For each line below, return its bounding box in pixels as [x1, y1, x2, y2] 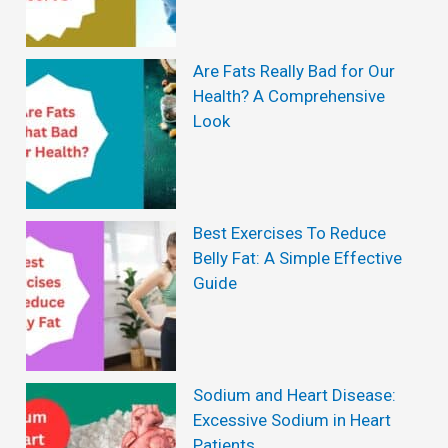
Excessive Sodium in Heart [193, 410, 392, 431]
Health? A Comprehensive [193, 86, 386, 107]
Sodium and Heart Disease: [193, 385, 397, 406]
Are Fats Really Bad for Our [193, 61, 396, 82]
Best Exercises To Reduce [193, 223, 387, 244]
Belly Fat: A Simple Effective [193, 248, 403, 269]
